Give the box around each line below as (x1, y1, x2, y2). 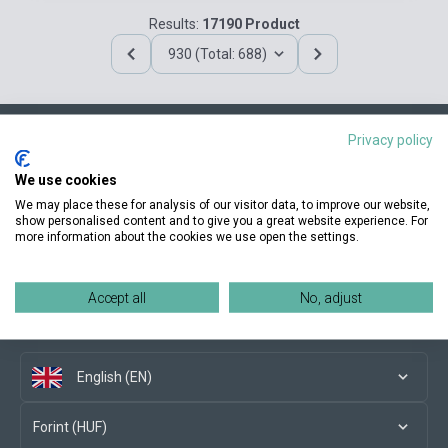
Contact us (20, 160, 88, 176)
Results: (148, 16, 202, 32)
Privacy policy (348, 131, 433, 147)
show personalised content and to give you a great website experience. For (15, 213, 428, 227)
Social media (20, 320, 101, 336)
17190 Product (201, 16, 300, 32)
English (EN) (77, 369, 152, 385)
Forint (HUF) (33, 419, 107, 435)
